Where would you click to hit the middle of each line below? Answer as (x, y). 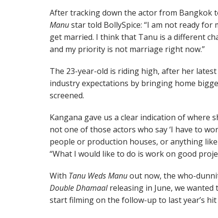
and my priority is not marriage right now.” (127, 49)
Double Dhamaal (79, 188)
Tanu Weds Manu (98, 176)
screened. (67, 95)
